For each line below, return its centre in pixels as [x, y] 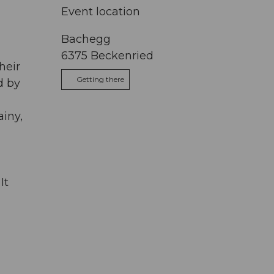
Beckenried [122, 55]
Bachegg [86, 39]
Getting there [100, 79]
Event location [101, 11]
